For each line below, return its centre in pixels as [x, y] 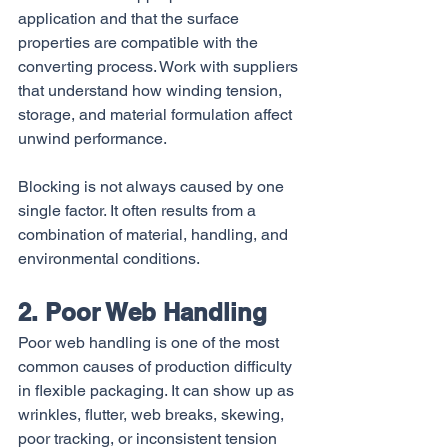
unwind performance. [92, 138]
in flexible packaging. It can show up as [158, 390]
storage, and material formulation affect [157, 114]
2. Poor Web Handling [142, 312]
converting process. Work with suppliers [160, 66]
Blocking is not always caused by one [153, 186]
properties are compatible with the [140, 42]
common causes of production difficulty [157, 366]
